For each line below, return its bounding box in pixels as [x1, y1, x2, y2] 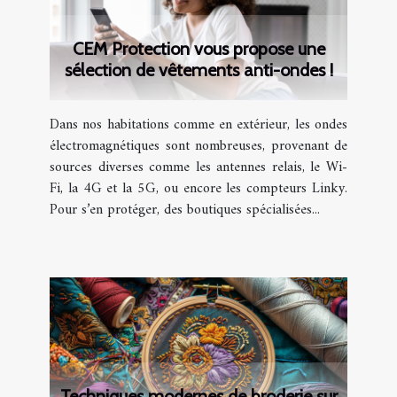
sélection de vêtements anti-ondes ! [64, 59, 333, 82]
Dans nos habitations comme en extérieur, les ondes [50, 113, 347, 138]
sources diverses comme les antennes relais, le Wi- [50, 155, 347, 181]
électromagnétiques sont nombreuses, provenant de [50, 134, 347, 160]
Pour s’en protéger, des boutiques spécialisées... [50, 198, 320, 223]
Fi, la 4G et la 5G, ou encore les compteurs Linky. [50, 176, 347, 202]
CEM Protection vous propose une [72, 38, 325, 60]
